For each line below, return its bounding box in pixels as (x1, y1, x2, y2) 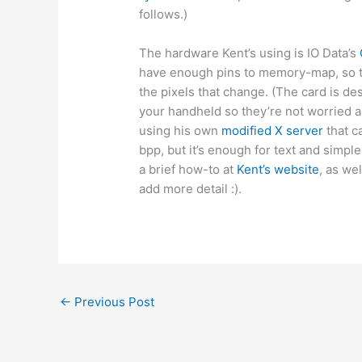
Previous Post (71, 294, 154, 310)
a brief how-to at (139, 162, 238, 178)
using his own (139, 123, 222, 139)
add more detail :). (139, 181, 242, 197)
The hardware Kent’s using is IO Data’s (139, 45, 360, 61)
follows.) (139, 6, 188, 23)
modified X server (221, 123, 324, 139)
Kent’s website (237, 162, 320, 178)
